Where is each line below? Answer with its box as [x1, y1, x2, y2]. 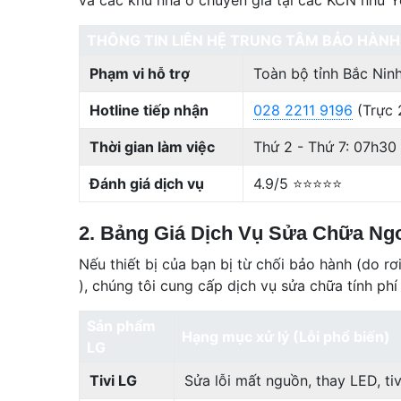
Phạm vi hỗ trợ [90, 64, 191, 82]
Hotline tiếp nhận [90, 100, 209, 119]
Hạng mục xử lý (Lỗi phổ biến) [182, 327, 390, 346]
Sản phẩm [87, 316, 156, 335]
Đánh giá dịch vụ [90, 174, 205, 192]
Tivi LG [90, 371, 138, 389]
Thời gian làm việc [90, 137, 216, 156]
